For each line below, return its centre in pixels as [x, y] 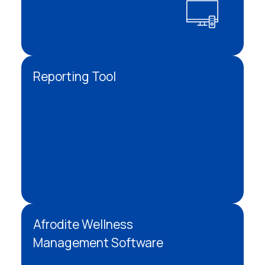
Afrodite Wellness [83, 224]
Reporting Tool [75, 76]
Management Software [98, 242]
